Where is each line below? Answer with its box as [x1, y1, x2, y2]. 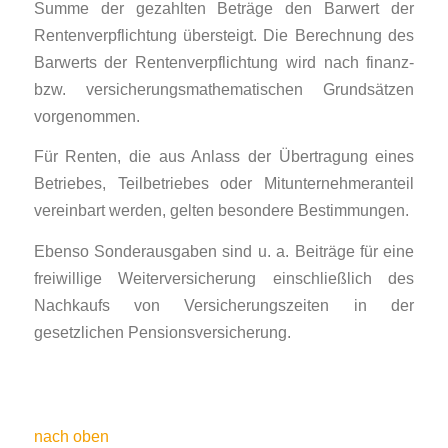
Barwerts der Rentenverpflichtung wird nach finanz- [33, 52, 415, 71]
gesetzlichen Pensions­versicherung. [33, 322, 291, 341]
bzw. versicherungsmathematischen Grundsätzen [33, 79, 415, 98]
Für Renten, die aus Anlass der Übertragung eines [33, 147, 415, 166]
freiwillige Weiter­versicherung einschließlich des [33, 268, 415, 287]
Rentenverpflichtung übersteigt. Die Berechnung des [33, 25, 415, 44]
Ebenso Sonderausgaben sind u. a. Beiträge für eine [33, 241, 415, 260]
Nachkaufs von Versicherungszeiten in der [33, 295, 415, 314]
